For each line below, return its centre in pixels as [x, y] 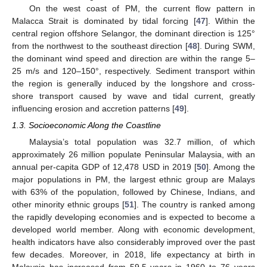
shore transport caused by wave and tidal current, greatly [133, 96]
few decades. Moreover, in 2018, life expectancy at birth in [133, 254]
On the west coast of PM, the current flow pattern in [142, 8]
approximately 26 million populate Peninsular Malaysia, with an [133, 154]
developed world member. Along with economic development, [133, 229]
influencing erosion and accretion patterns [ [93, 108]
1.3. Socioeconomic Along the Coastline [86, 125]
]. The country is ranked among [195, 204]
